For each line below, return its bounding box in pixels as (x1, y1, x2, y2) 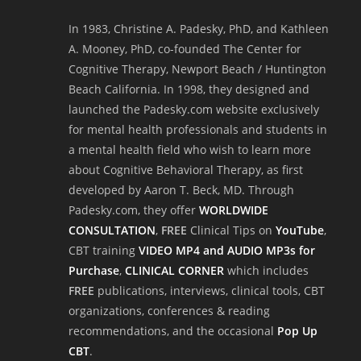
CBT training (68, 243, 139, 259)
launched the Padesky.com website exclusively (68, 102, 319, 118)
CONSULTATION (68, 222, 156, 239)
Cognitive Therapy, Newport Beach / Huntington (68, 61, 326, 77)
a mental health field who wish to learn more (68, 142, 311, 158)
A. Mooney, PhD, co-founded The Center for (68, 41, 301, 57)
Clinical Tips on (187, 222, 276, 239)
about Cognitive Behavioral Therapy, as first (68, 162, 303, 178)
